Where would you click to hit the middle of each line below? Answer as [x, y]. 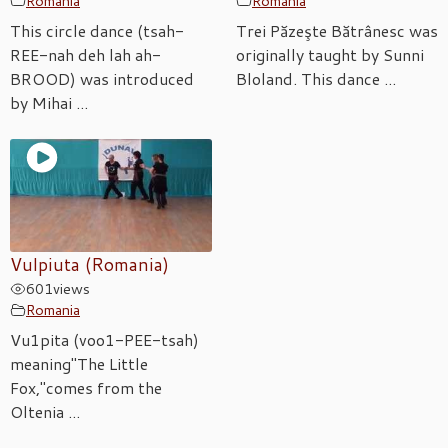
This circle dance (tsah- [97, 30]
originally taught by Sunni [330, 54]
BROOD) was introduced [102, 78]
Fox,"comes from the [86, 388]
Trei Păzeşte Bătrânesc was [337, 30]
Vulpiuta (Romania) [89, 265]
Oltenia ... [45, 412]
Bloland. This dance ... [316, 78]
